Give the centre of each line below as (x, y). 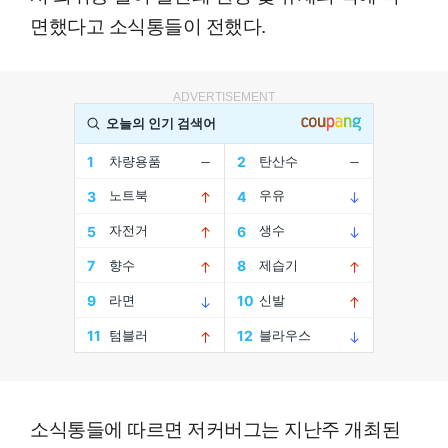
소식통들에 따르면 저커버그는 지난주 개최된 (215, 427)
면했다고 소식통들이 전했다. (148, 24)
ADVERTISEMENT (224, 96)
